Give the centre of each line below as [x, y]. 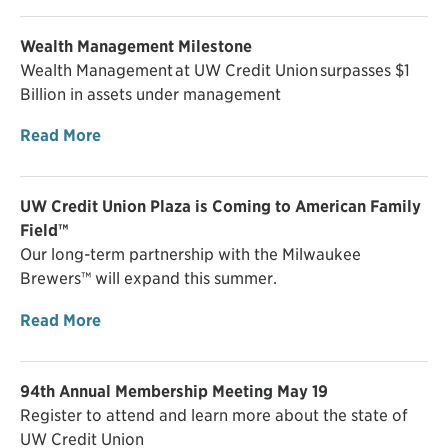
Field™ [44, 231]
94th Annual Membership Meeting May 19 [174, 391]
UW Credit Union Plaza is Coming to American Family [220, 207]
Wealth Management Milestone [136, 46]
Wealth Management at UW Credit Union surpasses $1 [215, 70]
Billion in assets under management [151, 94]
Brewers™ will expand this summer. [148, 279]
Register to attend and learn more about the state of [214, 415]
